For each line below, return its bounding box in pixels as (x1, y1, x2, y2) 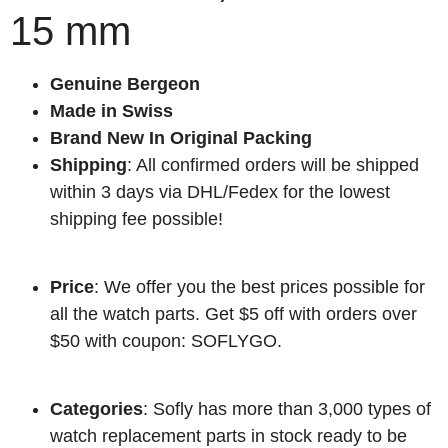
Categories (50, 399, 143, 420)
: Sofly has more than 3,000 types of (143, 399, 431, 420)
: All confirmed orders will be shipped (127, 154, 419, 175)
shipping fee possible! (50, 208, 223, 229)
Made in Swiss (50, 100, 173, 121)
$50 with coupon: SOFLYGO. (50, 331, 282, 352)
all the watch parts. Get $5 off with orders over (50, 304, 417, 325)
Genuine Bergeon (50, 73, 205, 94)
